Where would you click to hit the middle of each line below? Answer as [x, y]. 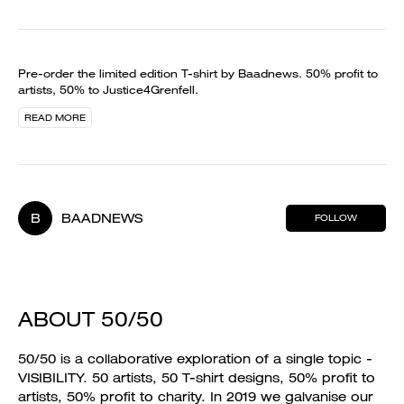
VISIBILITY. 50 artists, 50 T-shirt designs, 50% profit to [197, 378]
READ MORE [55, 118]
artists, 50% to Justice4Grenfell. [108, 90]
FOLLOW [336, 218]
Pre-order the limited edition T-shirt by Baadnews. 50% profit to [198, 73]
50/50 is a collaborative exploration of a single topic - [195, 359]
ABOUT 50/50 [91, 319]
